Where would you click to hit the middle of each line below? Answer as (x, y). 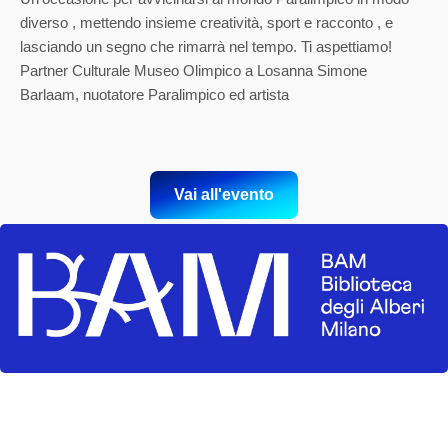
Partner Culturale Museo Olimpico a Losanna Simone (193, 71)
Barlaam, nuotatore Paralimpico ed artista (154, 95)
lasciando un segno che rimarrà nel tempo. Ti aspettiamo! (206, 47)
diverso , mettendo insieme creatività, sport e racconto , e (206, 23)
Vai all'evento (224, 195)
